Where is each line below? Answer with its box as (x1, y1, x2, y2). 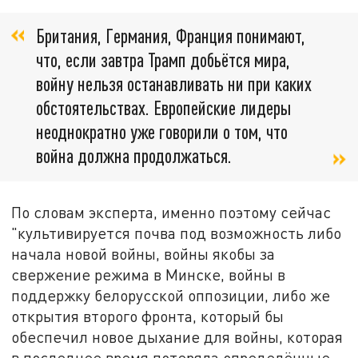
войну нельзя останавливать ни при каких (36, 72, 312, 96)
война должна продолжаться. (36, 144, 232, 168)
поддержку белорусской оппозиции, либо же (11, 285, 331, 304)
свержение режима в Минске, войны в (11, 265, 286, 284)
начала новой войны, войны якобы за (11, 244, 276, 263)
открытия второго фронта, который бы (11, 306, 284, 325)
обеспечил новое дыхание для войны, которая (11, 327, 344, 346)
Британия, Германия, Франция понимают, (36, 24, 305, 48)
